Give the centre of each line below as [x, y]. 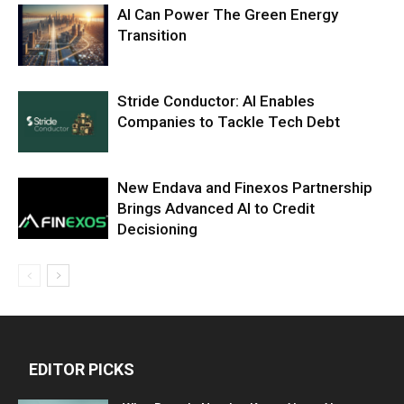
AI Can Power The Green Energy [228, 14]
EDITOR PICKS [82, 369]
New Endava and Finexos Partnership [245, 187]
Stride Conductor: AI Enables [216, 101]
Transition [152, 35]
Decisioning [157, 229]
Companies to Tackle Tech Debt [229, 121]
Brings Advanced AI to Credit [216, 208]
